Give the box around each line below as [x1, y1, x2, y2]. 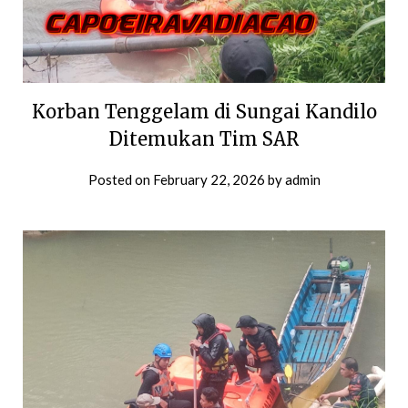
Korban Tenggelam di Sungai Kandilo [31, 100, 377, 124]
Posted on [87, 171, 153, 189]
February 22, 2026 [152, 171, 265, 189]
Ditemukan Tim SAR [109, 127, 299, 151]
